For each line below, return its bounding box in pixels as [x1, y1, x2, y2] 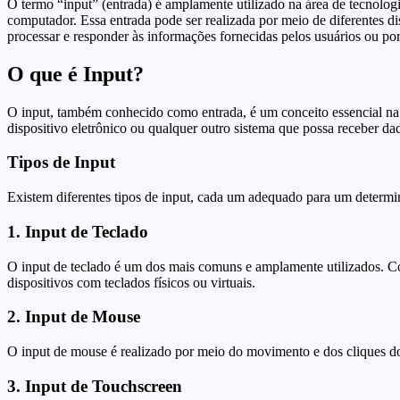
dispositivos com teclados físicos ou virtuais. [7, 274, 255, 290]
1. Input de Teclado [7, 221, 148, 241]
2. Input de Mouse [7, 307, 140, 327]
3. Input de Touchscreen [7, 376, 182, 396]
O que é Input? [7, 62, 144, 86]
